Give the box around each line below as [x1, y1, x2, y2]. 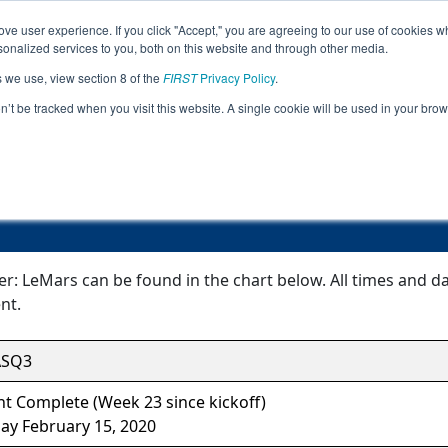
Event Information [114, 98, 334, 131]
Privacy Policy [197, 69, 275, 86]
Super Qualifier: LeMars [82, 134, 366, 167]
